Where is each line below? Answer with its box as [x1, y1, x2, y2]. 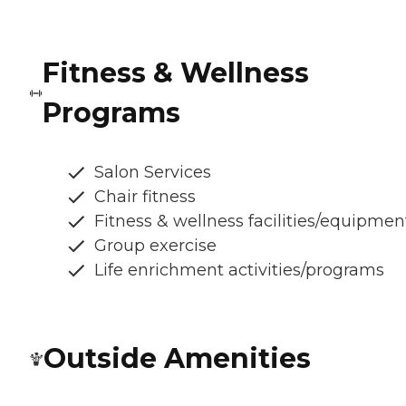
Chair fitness [94, 187, 196, 208]
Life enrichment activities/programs [94, 260, 384, 281]
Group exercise [94, 236, 217, 256]
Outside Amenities [43, 342, 311, 376]
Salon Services [94, 162, 211, 183]
